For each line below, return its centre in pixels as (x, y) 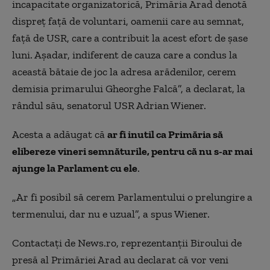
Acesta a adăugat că (60, 134)
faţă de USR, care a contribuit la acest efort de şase (130, 38)
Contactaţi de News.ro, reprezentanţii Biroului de (127, 243)
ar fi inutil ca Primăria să (165, 134)
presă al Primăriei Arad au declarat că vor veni (120, 259)
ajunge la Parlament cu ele (75, 168)
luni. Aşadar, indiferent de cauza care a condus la (125, 55)
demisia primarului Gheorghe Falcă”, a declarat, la (129, 88)
